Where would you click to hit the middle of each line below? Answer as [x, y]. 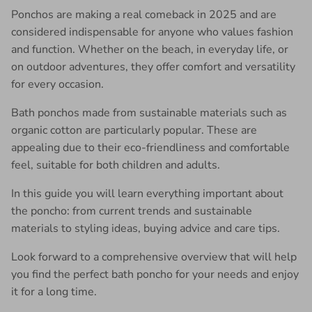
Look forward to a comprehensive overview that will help [154, 257]
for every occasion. [57, 84]
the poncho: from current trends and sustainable [132, 211]
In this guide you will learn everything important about [147, 193]
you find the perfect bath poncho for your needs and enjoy [155, 274]
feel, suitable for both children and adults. [116, 165]
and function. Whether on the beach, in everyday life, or [150, 49]
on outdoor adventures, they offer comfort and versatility [153, 67]
